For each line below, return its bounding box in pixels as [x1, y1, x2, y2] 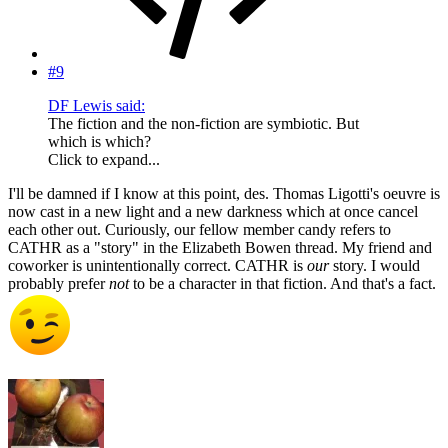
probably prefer [8, 275, 109, 293]
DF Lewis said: [48, 97, 145, 115]
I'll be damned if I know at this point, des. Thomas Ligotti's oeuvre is [8, 185, 440, 203]
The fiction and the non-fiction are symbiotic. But [48, 115, 359, 133]
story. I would [329, 257, 420, 275]
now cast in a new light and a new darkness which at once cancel [8, 203, 418, 221]
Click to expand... [48, 151, 160, 169]
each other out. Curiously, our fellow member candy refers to [8, 221, 391, 239]
